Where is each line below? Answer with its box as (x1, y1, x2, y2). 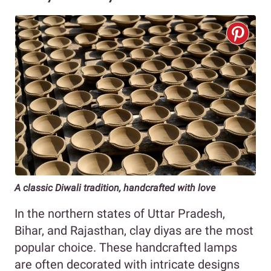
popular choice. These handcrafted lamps (15, 240, 237, 255)
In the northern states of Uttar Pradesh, (15, 206, 225, 221)
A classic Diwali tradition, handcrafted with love (15, 181, 215, 194)
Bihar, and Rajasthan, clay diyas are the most (15, 223, 253, 238)
